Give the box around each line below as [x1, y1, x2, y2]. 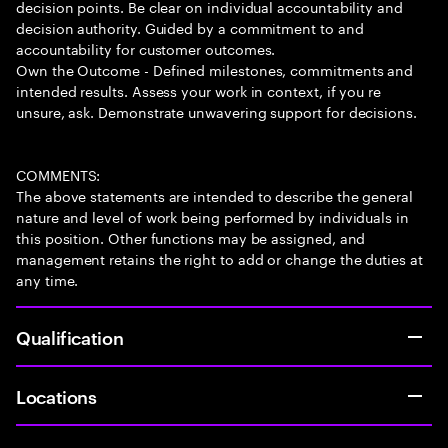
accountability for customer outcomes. [16, 37, 276, 59]
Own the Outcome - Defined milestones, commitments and [16, 58, 414, 80]
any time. [16, 268, 79, 290]
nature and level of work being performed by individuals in [16, 205, 409, 227]
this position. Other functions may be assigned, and [16, 226, 366, 248]
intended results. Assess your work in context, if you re [16, 79, 382, 101]
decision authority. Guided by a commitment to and [16, 16, 364, 38]
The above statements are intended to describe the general [16, 184, 414, 206]
